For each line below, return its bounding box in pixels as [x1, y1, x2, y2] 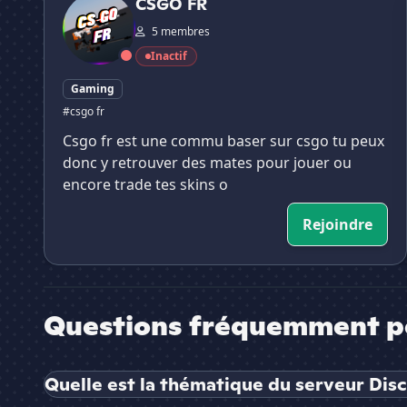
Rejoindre [303, 214, 372, 235]
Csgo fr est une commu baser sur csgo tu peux [63, 131, 384, 152]
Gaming [71, 81, 114, 97]
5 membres [149, 24, 210, 40]
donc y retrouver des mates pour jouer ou [63, 153, 352, 174]
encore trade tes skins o [63, 174, 228, 195]
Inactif [151, 48, 187, 65]
